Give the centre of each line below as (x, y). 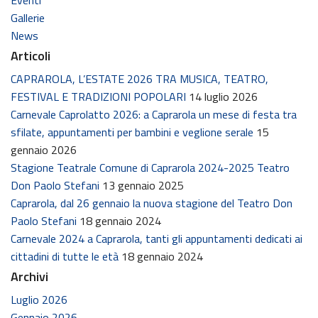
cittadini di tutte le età (65, 256)
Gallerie (28, 17)
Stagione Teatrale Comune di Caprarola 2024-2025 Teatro (150, 167)
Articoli (31, 55)
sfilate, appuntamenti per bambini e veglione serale (132, 132)
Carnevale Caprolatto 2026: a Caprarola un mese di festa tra (154, 114)
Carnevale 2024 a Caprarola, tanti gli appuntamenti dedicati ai (157, 238)
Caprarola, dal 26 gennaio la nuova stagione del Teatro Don (152, 203)
